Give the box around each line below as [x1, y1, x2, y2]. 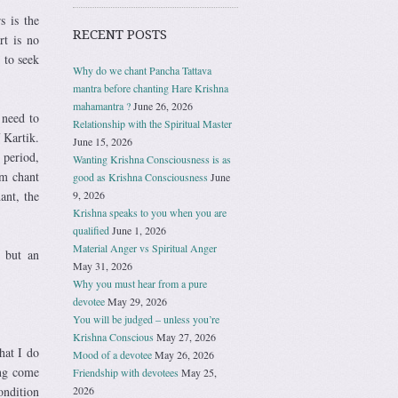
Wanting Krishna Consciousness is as [73, 151, 231, 166]
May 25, [181, 364, 217, 379]
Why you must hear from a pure [73, 275, 207, 291]
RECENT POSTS [73, 26, 167, 43]
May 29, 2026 [107, 293, 167, 308]
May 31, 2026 [73, 258, 132, 273]
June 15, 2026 [73, 133, 132, 148]
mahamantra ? [73, 98, 131, 113]
